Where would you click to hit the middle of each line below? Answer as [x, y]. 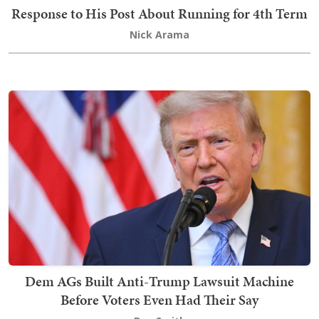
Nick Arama [159, 35]
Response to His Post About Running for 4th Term [159, 14]
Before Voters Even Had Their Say [159, 300]
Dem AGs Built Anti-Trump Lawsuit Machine [159, 282]
